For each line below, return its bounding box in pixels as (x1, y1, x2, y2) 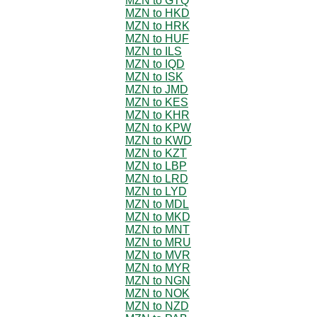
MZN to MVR (125, 248, 190, 261)
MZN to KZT (125, 146, 187, 159)
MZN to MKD (125, 210, 190, 223)
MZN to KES (125, 96, 188, 108)
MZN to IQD (125, 57, 185, 70)
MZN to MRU (125, 236, 191, 248)
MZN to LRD (125, 172, 188, 185)
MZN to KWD (125, 134, 192, 146)
